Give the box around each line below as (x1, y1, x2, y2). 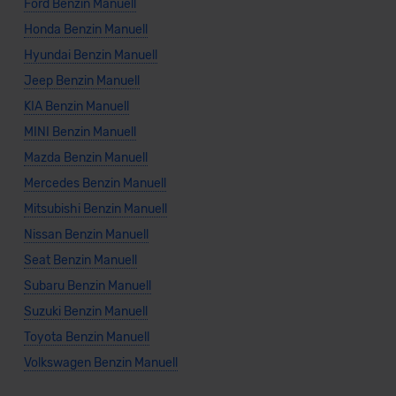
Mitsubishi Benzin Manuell (23, 202, 167, 217)
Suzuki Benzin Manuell (23, 304, 148, 320)
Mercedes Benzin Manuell (23, 176, 166, 192)
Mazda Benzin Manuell (23, 150, 148, 166)
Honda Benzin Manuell (23, 22, 148, 38)
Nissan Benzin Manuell (23, 227, 148, 243)
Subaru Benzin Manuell (23, 278, 151, 294)
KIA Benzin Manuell (23, 99, 129, 115)
